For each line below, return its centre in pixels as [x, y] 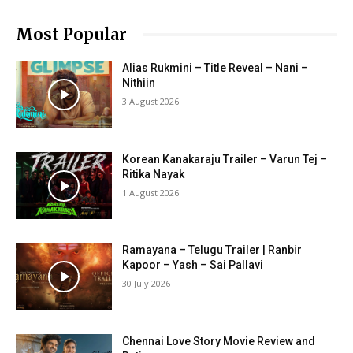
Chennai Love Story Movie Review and [219, 342]
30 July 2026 [147, 284]
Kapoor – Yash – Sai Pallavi [193, 265]
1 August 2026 [151, 192]
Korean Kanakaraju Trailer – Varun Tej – [225, 159]
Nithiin [139, 83]
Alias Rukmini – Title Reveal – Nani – [216, 68]
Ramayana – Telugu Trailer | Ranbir [212, 250]
